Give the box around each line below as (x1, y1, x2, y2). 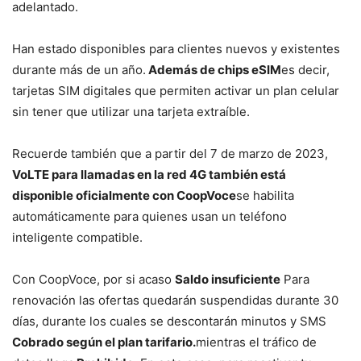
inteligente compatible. (12, 230, 143, 246)
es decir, (281, 62, 330, 78)
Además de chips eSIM (146, 62, 281, 78)
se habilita (236, 188, 294, 204)
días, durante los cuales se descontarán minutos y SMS (12, 313, 326, 330)
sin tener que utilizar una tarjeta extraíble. (12, 104, 250, 120)
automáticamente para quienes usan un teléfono (12, 209, 287, 225)
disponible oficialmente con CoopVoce (12, 188, 236, 204)
